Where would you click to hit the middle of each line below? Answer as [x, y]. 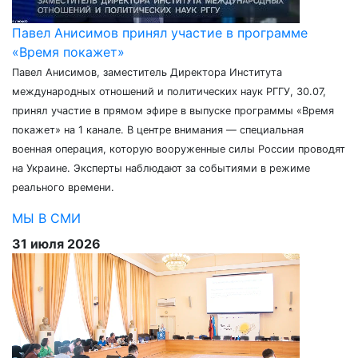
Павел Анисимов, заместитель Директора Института [147, 72]
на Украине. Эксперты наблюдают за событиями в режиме [161, 168]
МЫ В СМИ [46, 218]
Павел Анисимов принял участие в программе [160, 33]
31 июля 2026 [56, 244]
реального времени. [63, 187]
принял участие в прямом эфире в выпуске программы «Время [173, 111]
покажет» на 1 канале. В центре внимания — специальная [158, 130]
